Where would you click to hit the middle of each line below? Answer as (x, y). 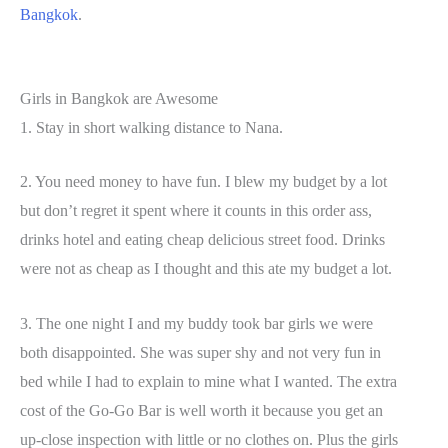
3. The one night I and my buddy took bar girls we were (196, 324)
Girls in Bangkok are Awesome (119, 98)
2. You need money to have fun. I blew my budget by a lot (203, 182)
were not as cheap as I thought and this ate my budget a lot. (206, 269)
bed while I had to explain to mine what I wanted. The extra (208, 382)
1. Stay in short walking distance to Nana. (151, 127)
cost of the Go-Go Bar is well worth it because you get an (201, 411)
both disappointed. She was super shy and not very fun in (200, 353)
